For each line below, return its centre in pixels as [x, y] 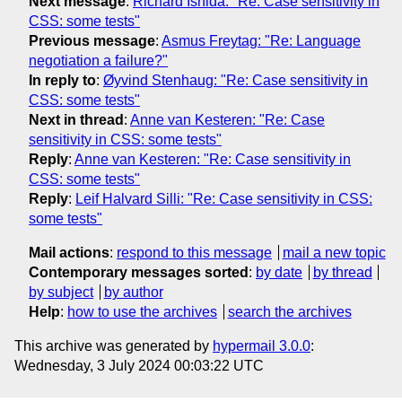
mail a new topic [334, 252]
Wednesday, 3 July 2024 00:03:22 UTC [139, 365]
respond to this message [194, 252]
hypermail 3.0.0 [262, 345]
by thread [342, 272]
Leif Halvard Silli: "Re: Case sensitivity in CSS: [224, 198]
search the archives [289, 311]
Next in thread [76, 119]
